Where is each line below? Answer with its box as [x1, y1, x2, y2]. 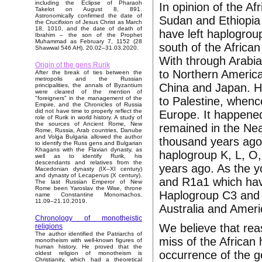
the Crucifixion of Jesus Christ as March [35, 19, 142, 26]
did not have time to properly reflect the [35, 108, 142, 115]
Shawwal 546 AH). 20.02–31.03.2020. [35, 44, 139, 51]
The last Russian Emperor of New [35, 178, 142, 185]
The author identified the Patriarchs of [35, 230, 142, 237]
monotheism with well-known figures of [35, 237, 142, 244]
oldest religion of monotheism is [35, 250, 142, 257]
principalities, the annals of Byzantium [35, 82, 142, 89]
